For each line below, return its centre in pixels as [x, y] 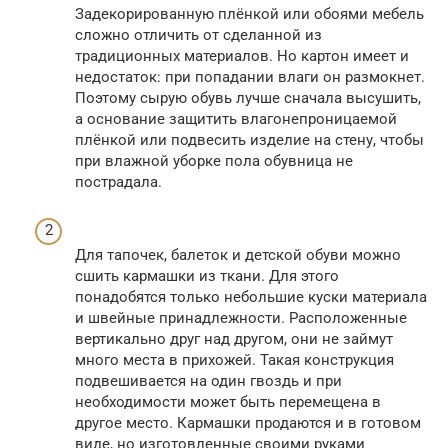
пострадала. [118, 182]
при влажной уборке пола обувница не [214, 161]
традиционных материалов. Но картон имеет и [242, 56]
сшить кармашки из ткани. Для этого [207, 276]
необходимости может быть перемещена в [228, 402]
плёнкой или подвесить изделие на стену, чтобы [249, 140]
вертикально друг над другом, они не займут [234, 339]
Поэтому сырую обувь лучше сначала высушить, [248, 98]
